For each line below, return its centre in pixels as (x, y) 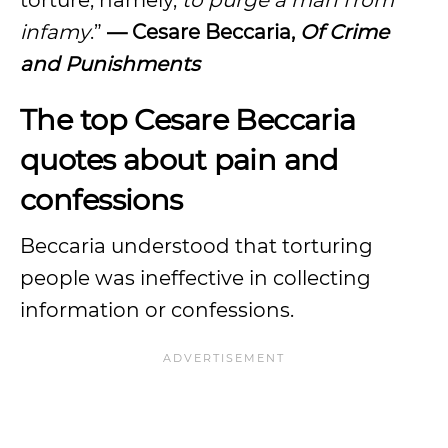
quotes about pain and (179, 159)
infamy (55, 32)
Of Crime (344, 32)
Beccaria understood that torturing (196, 246)
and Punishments (110, 64)
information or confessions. (159, 310)
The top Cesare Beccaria (188, 119)
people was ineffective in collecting (195, 278)
